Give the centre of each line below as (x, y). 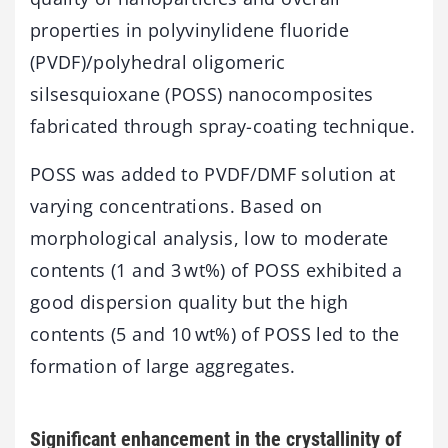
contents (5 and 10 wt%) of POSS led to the (215, 334)
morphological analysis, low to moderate (209, 238)
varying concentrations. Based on (176, 206)
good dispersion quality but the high (189, 302)
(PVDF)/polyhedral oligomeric (158, 62)
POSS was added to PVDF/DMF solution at (213, 174)
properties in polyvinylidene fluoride (189, 30)
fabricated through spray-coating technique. (223, 126)
